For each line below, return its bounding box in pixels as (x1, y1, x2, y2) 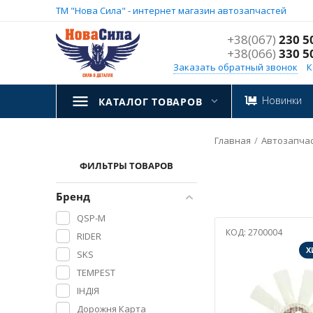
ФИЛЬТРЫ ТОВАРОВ (79, 159, 173, 172)
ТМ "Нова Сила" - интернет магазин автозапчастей (56, 4, 286, 17)
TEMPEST (77, 265, 115, 279)
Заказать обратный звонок (173, 61, 298, 73)
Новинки (262, 94, 302, 107)
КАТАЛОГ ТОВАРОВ (99, 95, 203, 108)
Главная (214, 134, 251, 147)
